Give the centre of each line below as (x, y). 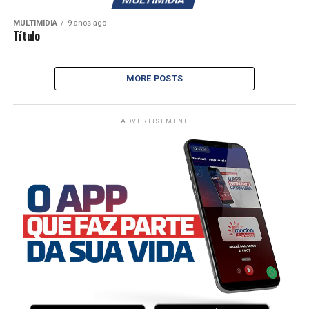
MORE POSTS (154, 78)
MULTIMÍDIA (35, 23)
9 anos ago (87, 23)
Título (26, 36)
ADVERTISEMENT (154, 121)
